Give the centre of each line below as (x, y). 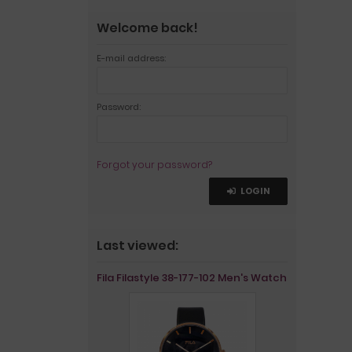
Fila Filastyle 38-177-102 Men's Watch (192, 278)
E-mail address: (131, 58)
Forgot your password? (154, 165)
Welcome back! (147, 28)
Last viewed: (137, 246)
